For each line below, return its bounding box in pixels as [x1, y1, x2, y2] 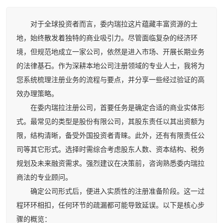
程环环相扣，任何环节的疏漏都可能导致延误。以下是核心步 [16, 202, 205, 210]
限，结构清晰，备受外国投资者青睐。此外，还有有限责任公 [16, 132, 205, 140]
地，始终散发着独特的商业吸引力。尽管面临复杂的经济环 [16, 34, 198, 42]
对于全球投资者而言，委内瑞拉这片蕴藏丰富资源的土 [16, 20, 198, 28]
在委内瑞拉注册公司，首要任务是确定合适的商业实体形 [16, 104, 205, 112]
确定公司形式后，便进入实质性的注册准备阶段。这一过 [16, 188, 205, 196]
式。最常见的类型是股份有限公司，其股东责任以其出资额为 [16, 118, 205, 126]
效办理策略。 [16, 90, 58, 98]
